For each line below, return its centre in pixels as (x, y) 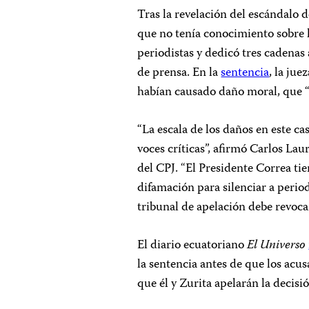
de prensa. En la (179, 73)
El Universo (277, 246)
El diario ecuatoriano (192, 246)
